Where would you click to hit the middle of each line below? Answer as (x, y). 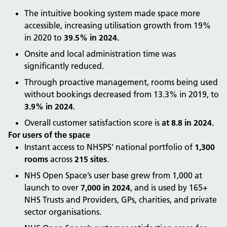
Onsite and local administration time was (100, 54)
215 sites (91, 159)
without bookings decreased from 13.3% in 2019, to (122, 94)
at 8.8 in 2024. (188, 123)
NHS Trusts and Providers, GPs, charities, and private (121, 200)
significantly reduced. (64, 66)
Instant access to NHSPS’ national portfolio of (109, 147)
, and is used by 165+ (169, 187)
